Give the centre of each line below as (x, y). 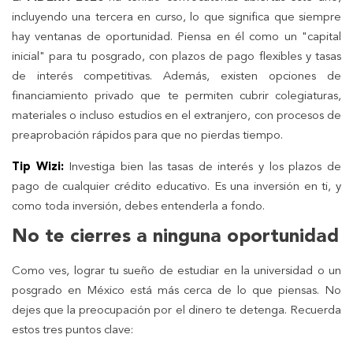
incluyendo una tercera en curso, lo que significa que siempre (176, 18)
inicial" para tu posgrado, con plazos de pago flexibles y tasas (176, 58)
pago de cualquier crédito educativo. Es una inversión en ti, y (176, 188)
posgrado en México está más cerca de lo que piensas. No (176, 292)
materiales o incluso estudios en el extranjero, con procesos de (176, 117)
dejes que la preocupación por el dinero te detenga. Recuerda (176, 311)
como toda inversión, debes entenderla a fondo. (138, 207)
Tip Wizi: (38, 168)
